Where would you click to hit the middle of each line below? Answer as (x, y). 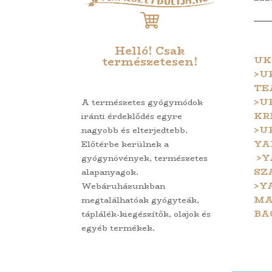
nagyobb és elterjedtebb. (135, 130)
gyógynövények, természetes (145, 158)
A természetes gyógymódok (142, 102)
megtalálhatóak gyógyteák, (141, 199)
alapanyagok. (110, 172)
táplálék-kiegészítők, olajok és (146, 213)
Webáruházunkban (124, 185)
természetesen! (150, 62)
